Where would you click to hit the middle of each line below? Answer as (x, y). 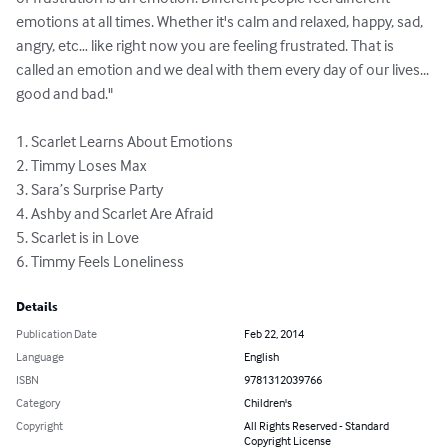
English (261, 357)
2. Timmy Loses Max (82, 165)
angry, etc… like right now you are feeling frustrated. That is (206, 45)
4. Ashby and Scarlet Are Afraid (116, 213)
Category (38, 403)
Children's (268, 403)
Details (37, 307)
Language (40, 357)
